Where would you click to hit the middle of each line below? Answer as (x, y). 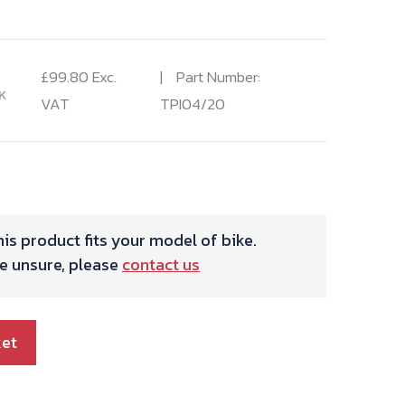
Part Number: (219, 76)
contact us (161, 264)
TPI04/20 (193, 104)
